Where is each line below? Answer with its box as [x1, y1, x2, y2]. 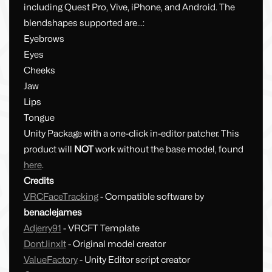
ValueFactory [23, 254, 78, 266]
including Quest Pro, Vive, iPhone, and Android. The [23, 2, 235, 13]
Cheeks [23, 65, 55, 76]
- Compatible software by [98, 191, 204, 203]
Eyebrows [23, 33, 64, 45]
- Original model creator [66, 239, 166, 250]
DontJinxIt [23, 239, 66, 250]
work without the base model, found [95, 144, 243, 155]
